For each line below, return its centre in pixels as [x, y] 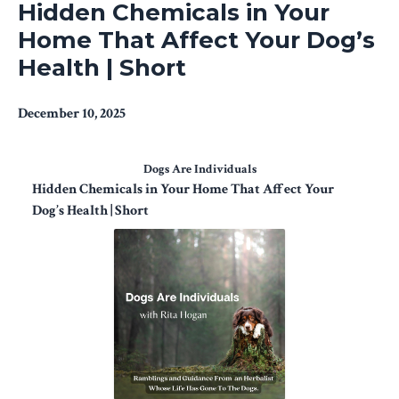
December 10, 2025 [72, 113]
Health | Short [102, 67]
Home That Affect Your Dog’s [196, 40]
